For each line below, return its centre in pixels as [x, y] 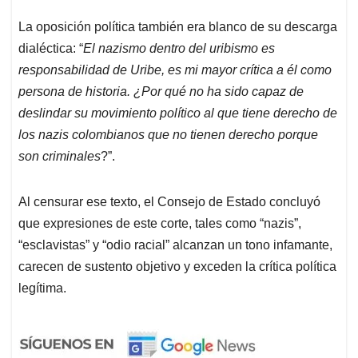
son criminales [60, 157]
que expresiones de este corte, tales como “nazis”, [160, 224]
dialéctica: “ [51, 49]
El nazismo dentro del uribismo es [179, 49]
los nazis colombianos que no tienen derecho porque [168, 135]
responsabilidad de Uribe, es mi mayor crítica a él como [175, 70]
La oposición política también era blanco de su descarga [178, 27]
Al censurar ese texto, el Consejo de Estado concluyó [169, 202]
